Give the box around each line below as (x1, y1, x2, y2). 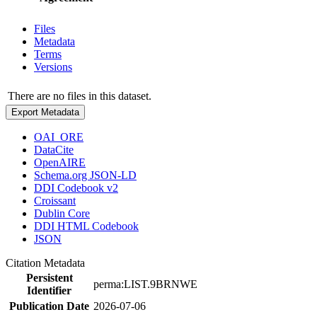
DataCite (34, 143, 74, 156)
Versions (34, 60, 72, 73)
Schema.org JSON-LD (34, 168, 137, 181)
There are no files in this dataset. (8, 89, 151, 102)
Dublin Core (34, 207, 90, 219)
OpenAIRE (34, 156, 86, 168)
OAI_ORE (34, 130, 83, 143)
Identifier (27, 284, 71, 296)
